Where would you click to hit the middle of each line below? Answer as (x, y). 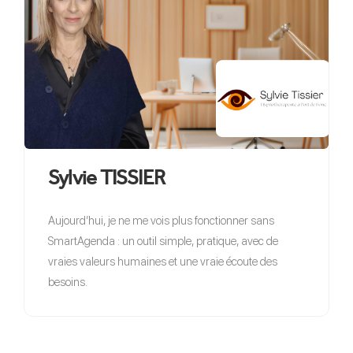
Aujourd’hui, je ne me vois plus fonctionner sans (161, 221)
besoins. (68, 282)
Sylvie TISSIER (107, 178)
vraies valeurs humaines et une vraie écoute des (163, 262)
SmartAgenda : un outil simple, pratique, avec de (163, 242)
